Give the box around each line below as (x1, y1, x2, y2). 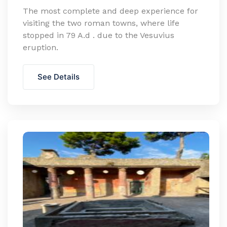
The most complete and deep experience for (23, 6, 198, 16)
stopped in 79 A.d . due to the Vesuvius (23, 30, 174, 40)
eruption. (23, 43, 58, 52)
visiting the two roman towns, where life (23, 18, 179, 28)
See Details (37, 72, 80, 82)
